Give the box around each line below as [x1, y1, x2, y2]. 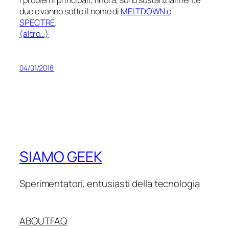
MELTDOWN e [121, 5, 172, 17]
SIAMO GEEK [19, 147, 102, 167]
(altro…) [19, 28, 49, 39]
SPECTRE [19, 16, 55, 28]
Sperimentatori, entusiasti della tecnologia [19, 176, 200, 190]
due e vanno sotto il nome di [19, 5, 121, 17]
